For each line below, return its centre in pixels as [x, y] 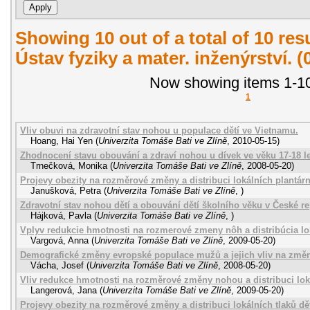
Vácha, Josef [57, 265]
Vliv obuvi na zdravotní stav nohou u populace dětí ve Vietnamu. [159, 130]
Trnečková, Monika [69, 165]
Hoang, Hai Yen [62, 140]
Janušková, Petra [66, 190]
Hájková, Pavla [61, 215]
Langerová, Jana [64, 290]
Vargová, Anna [60, 240]
